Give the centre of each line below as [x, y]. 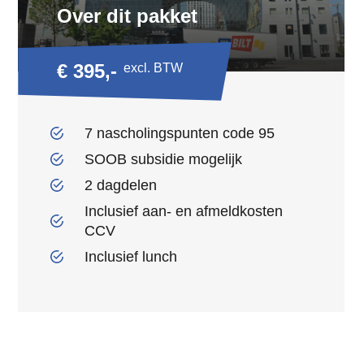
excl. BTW [154, 67]
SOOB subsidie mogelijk [164, 159]
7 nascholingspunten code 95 [180, 133]
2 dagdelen [121, 185]
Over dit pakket [128, 15]
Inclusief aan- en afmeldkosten [184, 211]
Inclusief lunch [131, 256]
